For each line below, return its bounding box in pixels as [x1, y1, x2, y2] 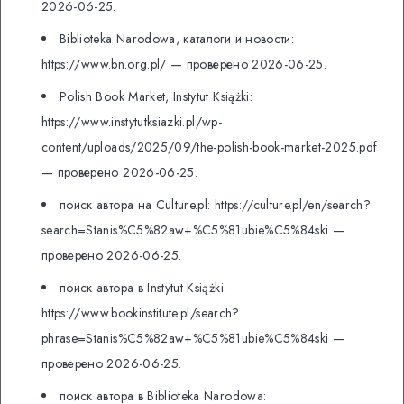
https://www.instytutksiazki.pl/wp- [41, 113, 222, 132]
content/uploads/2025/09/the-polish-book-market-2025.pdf [41, 138, 378, 157]
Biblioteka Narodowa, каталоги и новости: [60, 30, 295, 49]
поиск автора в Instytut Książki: [60, 279, 227, 298]
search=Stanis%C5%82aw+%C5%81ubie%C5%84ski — [41, 221, 345, 240]
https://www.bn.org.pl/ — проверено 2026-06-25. [41, 55, 327, 74]
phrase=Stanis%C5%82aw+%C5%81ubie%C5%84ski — [41, 329, 345, 348]
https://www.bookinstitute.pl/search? [41, 304, 240, 323]
